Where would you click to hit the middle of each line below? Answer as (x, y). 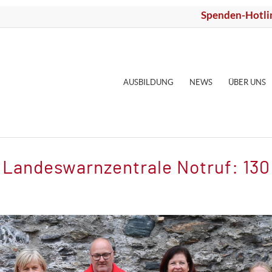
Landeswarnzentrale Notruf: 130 (136, 168)
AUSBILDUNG (149, 82)
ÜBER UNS (247, 82)
